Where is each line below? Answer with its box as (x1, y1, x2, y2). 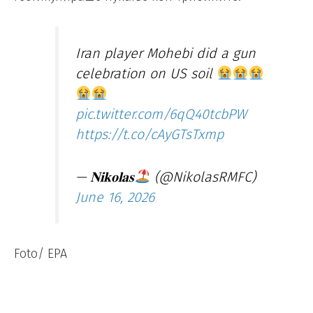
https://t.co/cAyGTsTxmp (75, 125, 224, 143)
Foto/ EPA (14, 246, 67, 262)
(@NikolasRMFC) (150, 168, 256, 185)
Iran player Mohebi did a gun (75, 44, 256, 61)
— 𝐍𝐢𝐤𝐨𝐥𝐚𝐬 (75, 168, 135, 185)
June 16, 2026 (75, 188, 155, 205)
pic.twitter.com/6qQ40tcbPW (75, 105, 247, 122)
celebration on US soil (75, 64, 217, 82)
